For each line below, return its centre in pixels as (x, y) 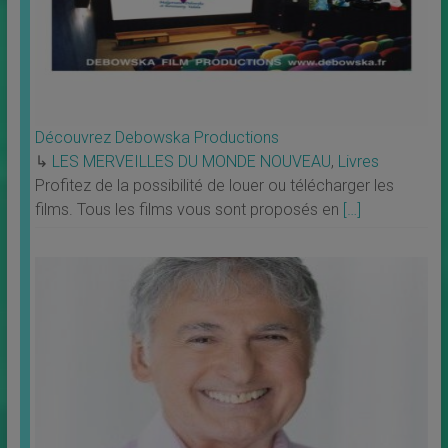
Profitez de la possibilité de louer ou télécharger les (214, 186)
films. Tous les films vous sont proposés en (188, 210)
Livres (358, 162)
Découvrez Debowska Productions (156, 138)
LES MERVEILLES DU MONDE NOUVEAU (191, 162)
